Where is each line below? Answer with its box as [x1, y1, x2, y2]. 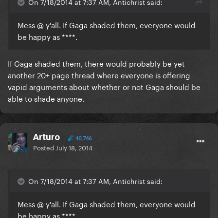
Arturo [33, 131, 60, 143]
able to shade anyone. [8, 92, 84, 104]
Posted [33, 142, 55, 152]
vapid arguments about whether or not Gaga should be [8, 80, 200, 92]
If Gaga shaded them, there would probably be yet [8, 57, 185, 69]
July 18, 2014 [55, 142, 92, 152]
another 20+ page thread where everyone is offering [8, 69, 190, 81]
